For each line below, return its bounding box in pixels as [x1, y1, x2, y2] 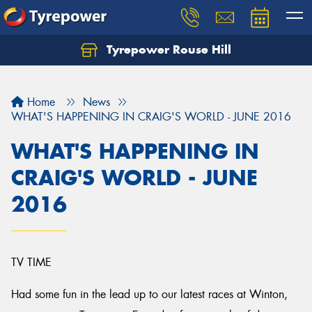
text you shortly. [22, 65, 111, 81]
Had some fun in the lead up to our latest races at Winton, [11, 287, 288, 302]
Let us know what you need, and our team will [22, 50, 270, 65]
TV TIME [11, 255, 52, 270]
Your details [134, 100, 178, 111]
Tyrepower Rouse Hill [103, 42, 231, 57]
